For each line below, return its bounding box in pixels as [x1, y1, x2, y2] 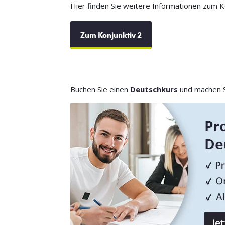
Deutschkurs [130, 84, 178, 95]
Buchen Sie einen [70, 84, 130, 95]
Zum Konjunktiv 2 [80, 30, 142, 40]
